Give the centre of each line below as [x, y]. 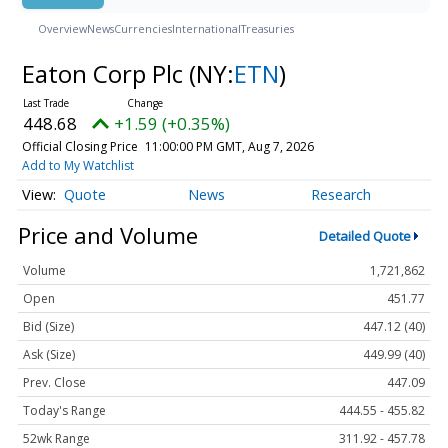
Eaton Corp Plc [105, 73]
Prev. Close [54, 383]
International [206, 28]
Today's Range [64, 411]
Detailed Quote [364, 235]
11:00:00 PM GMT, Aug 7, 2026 [229, 146]
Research [341, 195]
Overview [62, 28]
